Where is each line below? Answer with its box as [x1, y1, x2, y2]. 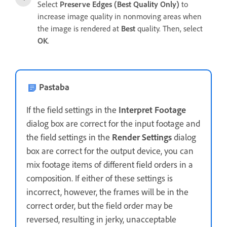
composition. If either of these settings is [26, 172, 173, 184]
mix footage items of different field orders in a [26, 159, 193, 170]
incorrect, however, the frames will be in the [26, 186, 188, 198]
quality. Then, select [135, 23, 203, 33]
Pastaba [39, 81, 69, 93]
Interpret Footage [117, 104, 186, 116]
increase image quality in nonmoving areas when [37, 11, 202, 21]
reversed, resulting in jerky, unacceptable [26, 213, 176, 225]
